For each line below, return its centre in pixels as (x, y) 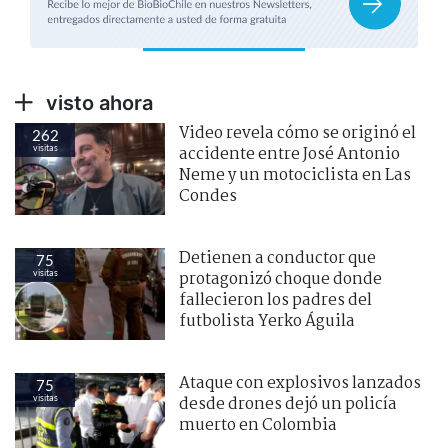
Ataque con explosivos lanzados (300, 383)
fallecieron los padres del (275, 300)
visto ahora (97, 102)
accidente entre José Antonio (289, 154)
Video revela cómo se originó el (297, 133)
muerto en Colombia (258, 425)
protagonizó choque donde (280, 279)
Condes (208, 196)
